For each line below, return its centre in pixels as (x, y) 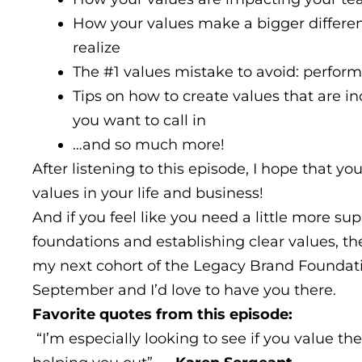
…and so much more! (149, 144)
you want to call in (139, 120)
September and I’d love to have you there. (184, 290)
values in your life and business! (148, 193)
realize (99, 47)
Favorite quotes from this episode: (164, 314)
